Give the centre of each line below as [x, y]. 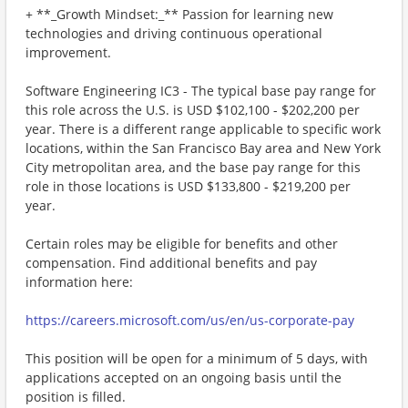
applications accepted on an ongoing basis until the [184, 377]
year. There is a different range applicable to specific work [203, 129]
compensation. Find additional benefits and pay [171, 263]
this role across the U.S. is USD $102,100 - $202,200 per [193, 110]
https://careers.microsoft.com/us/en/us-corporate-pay [190, 320]
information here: [79, 282]
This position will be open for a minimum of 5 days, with [197, 358]
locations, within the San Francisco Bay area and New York [203, 148]
